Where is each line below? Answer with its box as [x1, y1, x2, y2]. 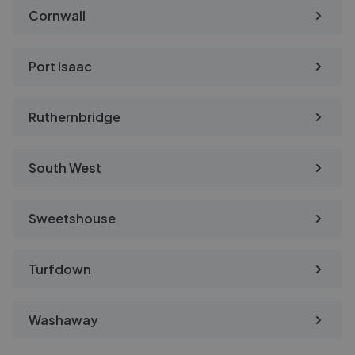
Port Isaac [29, 58, 92, 74]
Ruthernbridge [29, 109, 120, 125]
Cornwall [29, 7, 86, 24]
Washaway [29, 311, 98, 328]
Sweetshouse [29, 210, 116, 227]
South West [29, 159, 101, 176]
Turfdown [29, 261, 91, 277]
